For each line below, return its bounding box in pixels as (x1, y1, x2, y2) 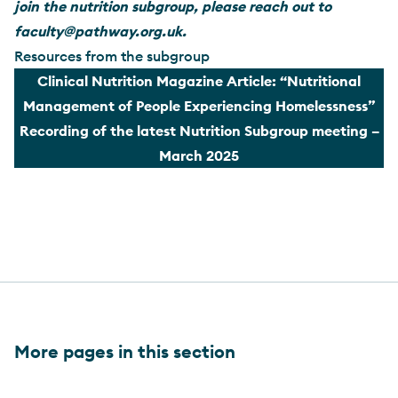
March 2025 (159, 146, 239, 164)
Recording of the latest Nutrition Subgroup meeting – (19, 121, 379, 139)
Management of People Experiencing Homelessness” (23, 96, 375, 115)
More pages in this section (14, 339, 235, 362)
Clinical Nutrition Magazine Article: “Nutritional (37, 71, 361, 90)
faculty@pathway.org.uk (14, 21, 182, 40)
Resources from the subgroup (14, 46, 210, 65)
